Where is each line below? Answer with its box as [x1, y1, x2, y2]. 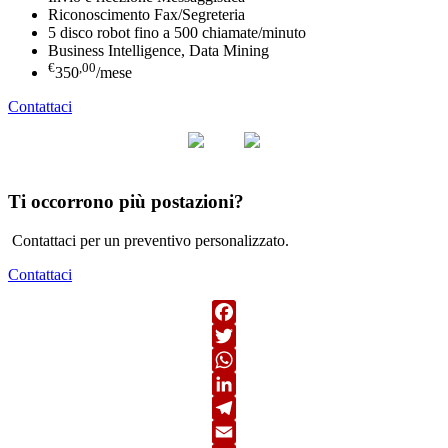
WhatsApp [212, 374, 280, 392]
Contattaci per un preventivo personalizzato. [8, 231, 289, 249]
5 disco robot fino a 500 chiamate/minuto [48, 23, 306, 41]
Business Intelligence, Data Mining [48, 41, 269, 59]
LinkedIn [212, 398, 270, 416]
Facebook [212, 326, 274, 344]
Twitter [212, 350, 257, 368]
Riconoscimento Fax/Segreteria [48, 5, 245, 23]
